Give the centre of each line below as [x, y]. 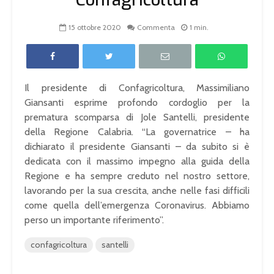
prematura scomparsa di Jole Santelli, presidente [137, 117]
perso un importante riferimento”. [94, 220]
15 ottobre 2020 [95, 28]
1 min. [199, 28]
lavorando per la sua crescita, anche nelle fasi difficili [137, 191]
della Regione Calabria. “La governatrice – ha [137, 132]
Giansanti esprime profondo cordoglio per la [137, 103]
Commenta [156, 28]
